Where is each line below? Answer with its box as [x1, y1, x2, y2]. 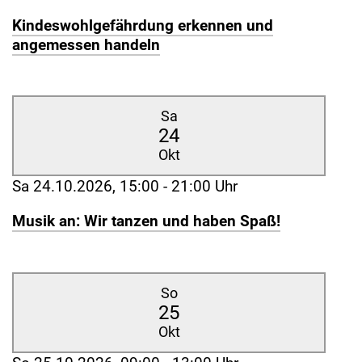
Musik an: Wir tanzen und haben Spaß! [12, 213, 280, 231]
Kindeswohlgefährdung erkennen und [12, 16, 273, 35]
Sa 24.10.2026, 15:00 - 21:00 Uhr [12, 177, 238, 196]
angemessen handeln [12, 36, 160, 54]
